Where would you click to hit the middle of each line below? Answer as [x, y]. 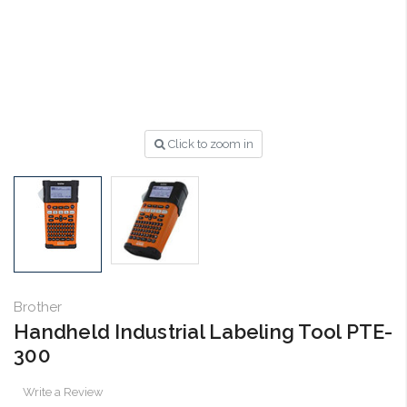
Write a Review [63, 392]
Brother [38, 307]
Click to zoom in [210, 144]
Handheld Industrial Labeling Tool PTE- [203, 331]
